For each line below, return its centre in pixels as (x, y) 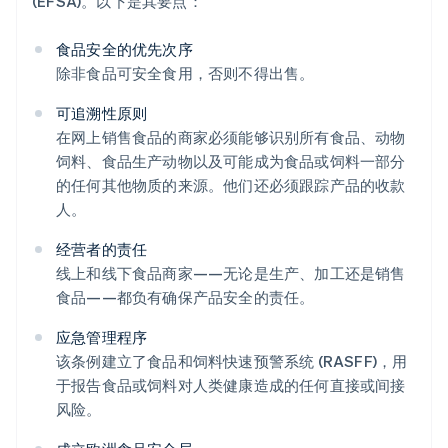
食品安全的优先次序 (124, 49)
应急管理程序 (102, 337)
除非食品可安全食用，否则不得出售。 (185, 73)
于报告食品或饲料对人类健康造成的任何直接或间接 (231, 385)
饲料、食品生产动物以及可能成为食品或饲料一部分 (231, 161)
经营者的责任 (102, 249)
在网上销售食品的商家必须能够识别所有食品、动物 (231, 137)
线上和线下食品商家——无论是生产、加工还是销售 (231, 273)
